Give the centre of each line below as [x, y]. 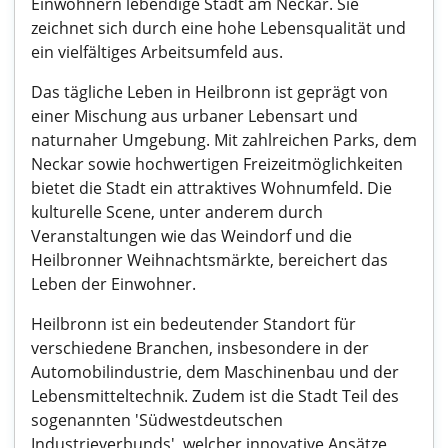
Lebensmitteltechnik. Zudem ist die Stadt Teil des [215, 396]
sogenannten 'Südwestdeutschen [157, 420]
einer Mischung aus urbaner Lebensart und [194, 116]
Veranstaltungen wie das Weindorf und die [191, 236]
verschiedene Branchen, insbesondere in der [200, 348]
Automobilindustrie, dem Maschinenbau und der [215, 372]
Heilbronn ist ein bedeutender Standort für [193, 324]
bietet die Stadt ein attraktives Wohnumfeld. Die [211, 188]
